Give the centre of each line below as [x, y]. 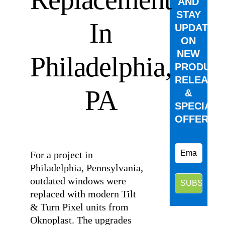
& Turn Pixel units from [79, 207]
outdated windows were [78, 181]
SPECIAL [196, 106]
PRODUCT [199, 67]
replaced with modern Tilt [83, 194]
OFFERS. [196, 119]
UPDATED [198, 28]
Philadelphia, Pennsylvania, [86, 168]
